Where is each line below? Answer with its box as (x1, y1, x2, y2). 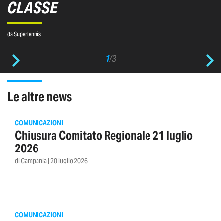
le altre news (13, 88, 72, 105)
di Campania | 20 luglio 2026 (15, 156, 88, 166)
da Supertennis (7, 30, 41, 38)
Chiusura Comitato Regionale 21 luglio (15, 128, 193, 144)
